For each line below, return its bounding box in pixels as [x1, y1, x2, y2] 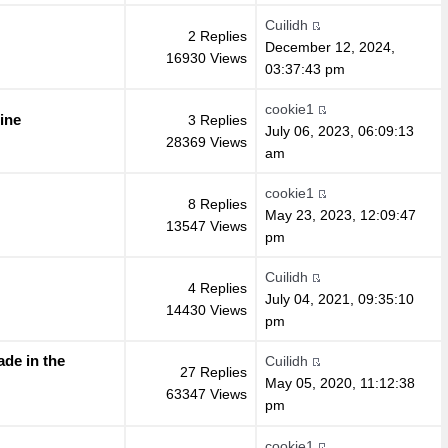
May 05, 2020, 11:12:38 [264, 374, 415, 391]
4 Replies [187, 279, 247, 296]
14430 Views [165, 301, 247, 318]
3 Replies [187, 111, 247, 128]
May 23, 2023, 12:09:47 [264, 206, 416, 223]
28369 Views [165, 133, 247, 150]
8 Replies [187, 195, 247, 212]
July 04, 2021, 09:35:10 [264, 290, 414, 307]
